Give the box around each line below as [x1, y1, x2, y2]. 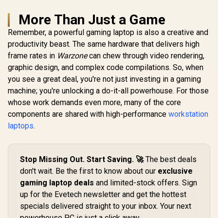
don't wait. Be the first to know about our [20, 166, 158, 176]
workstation [168, 109, 208, 119]
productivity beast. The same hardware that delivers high [8, 39, 200, 49]
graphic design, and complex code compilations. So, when [8, 62, 203, 72]
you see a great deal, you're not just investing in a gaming [8, 74, 201, 84]
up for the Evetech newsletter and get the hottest [20, 189, 186, 199]
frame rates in [8, 51, 57, 60]
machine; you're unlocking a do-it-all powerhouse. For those [8, 86, 209, 95]
